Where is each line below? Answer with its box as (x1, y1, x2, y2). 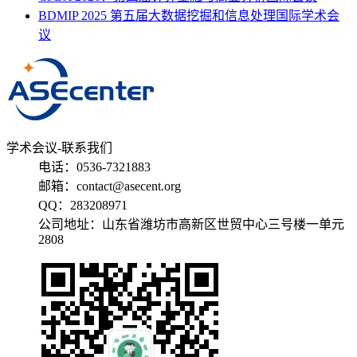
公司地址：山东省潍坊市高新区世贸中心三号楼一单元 (38, 218, 344, 232)
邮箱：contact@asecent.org (38, 179, 181, 194)
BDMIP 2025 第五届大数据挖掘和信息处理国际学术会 (38, 9, 339, 23)
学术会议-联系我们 (6, 141, 112, 155)
